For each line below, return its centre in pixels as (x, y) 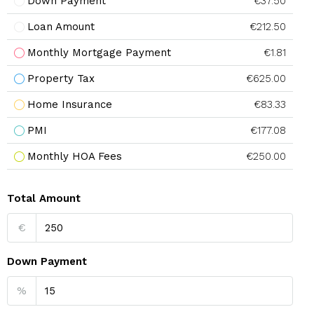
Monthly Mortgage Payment (99, 53)
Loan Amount (61, 27)
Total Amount (44, 198)
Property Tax (61, 78)
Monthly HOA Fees (75, 156)
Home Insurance (70, 104)
